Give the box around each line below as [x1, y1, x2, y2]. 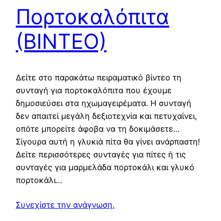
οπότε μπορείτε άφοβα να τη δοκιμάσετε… [16, 123, 180, 134]
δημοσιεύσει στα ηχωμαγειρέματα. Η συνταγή [16, 98, 191, 108]
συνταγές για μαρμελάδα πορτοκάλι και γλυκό [16, 162, 194, 172]
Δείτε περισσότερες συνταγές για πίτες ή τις [16, 149, 186, 159]
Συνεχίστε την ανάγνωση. [16, 199, 114, 210]
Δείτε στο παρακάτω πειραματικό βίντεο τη [16, 72, 182, 82]
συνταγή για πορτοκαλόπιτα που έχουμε [16, 85, 172, 95]
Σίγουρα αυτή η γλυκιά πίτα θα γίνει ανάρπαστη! [16, 136, 200, 147]
